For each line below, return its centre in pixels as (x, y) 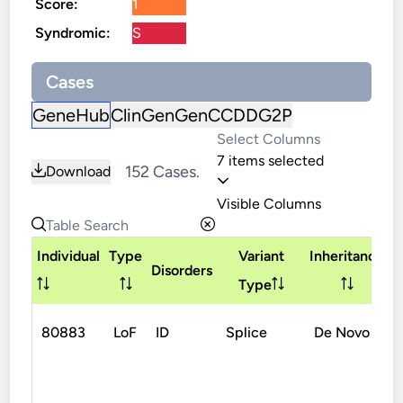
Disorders (182, 270)
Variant (261, 256)
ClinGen (143, 115)
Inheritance (347, 256)
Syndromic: (73, 33)
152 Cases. (163, 172)
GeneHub (72, 115)
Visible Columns (269, 204)
